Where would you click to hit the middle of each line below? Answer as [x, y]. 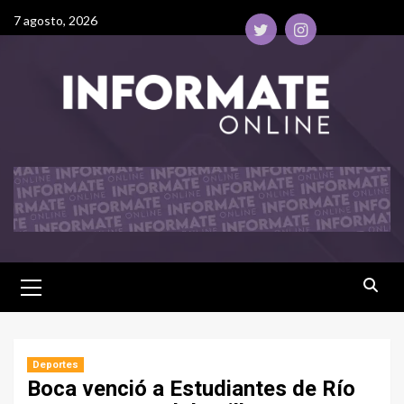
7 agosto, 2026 [55, 20]
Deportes [55, 365]
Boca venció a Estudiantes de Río [191, 389]
